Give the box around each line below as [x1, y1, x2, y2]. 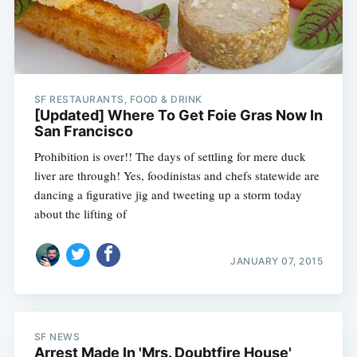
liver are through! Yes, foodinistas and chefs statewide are [33, 167, 320, 184]
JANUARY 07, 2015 [230, 254, 324, 267]
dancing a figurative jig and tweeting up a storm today [33, 186, 302, 203]
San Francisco [33, 123, 133, 140]
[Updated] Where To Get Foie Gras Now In [33, 107, 323, 124]
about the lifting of [33, 206, 127, 222]
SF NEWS [33, 331, 80, 343]
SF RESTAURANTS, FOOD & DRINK [33, 93, 202, 106]
